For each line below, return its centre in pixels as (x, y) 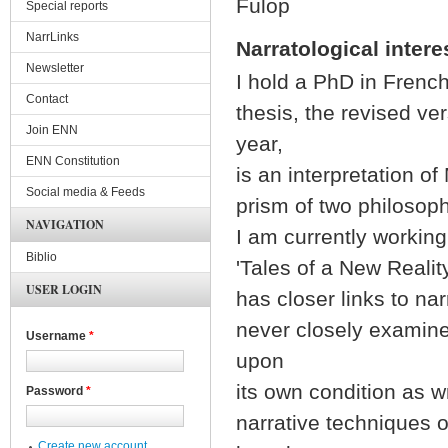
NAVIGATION (65, 224)
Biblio (41, 257)
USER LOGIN (64, 289)
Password (56, 391)
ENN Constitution (73, 161)
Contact (47, 99)
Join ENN (52, 130)
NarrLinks (52, 37)
